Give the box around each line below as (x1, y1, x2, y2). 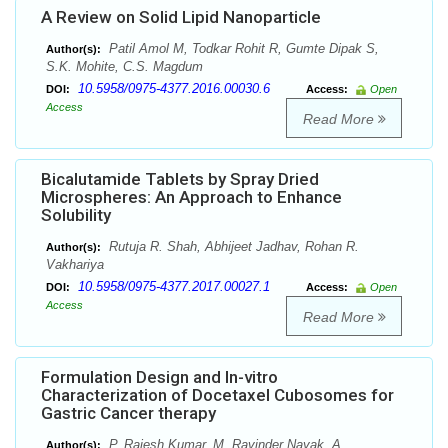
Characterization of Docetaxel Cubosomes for (41, 385, 394, 406)
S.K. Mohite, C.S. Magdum (46, 59, 203, 75)
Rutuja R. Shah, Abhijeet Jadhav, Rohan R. (105, 239, 359, 255)
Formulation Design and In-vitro (41, 367, 278, 388)
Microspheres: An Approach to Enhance (41, 187, 342, 208)
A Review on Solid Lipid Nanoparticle (41, 7, 321, 28)
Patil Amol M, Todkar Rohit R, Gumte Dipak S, (105, 41, 379, 57)
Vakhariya (46, 257, 104, 273)
